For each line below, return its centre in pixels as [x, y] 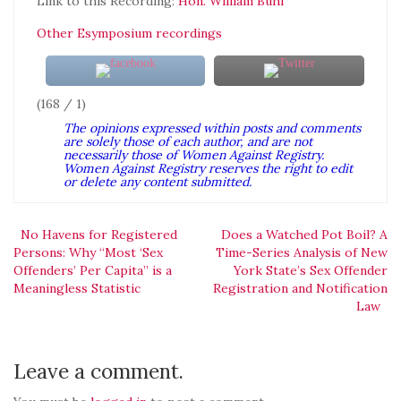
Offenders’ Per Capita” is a [93, 270]
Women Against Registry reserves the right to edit [208, 168]
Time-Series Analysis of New [302, 252]
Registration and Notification [300, 288]
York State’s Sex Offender [311, 270]
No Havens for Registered [99, 234]
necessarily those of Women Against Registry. [194, 154]
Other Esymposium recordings [129, 33]
